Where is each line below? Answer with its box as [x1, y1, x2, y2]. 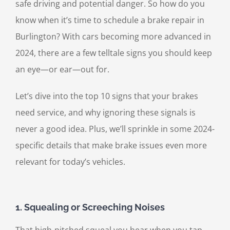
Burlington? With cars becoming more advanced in [15, 31, 211, 43]
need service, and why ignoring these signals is [15, 107, 196, 119]
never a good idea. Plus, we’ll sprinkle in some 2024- [15, 123, 215, 135]
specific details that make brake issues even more [15, 140, 207, 151]
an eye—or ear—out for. [15, 64, 109, 75]
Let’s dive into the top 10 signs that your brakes [15, 90, 198, 102]
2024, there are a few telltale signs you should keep [15, 47, 212, 59]
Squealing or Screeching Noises [24, 202, 165, 213]
